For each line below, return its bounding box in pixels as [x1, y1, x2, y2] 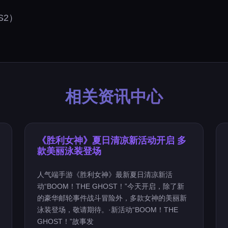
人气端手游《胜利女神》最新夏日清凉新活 [37, 170, 173, 179]
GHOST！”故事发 [37, 217, 94, 225]
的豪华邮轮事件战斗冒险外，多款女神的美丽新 [37, 194, 187, 202]
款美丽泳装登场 [37, 146, 102, 156]
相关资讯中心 [65, 88, 163, 106]
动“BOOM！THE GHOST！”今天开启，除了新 [37, 182, 185, 190]
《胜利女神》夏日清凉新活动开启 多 [37, 135, 187, 146]
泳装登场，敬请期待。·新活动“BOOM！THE [37, 206, 179, 214]
